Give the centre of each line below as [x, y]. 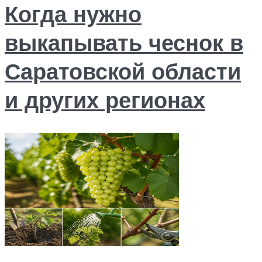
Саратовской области [123, 71]
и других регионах [105, 99]
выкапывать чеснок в [124, 42]
